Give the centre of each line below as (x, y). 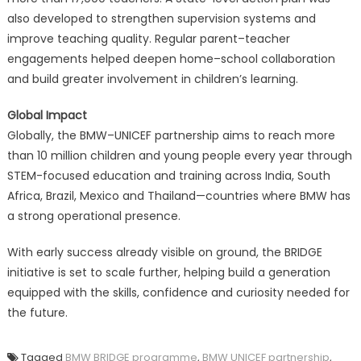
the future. (37, 312)
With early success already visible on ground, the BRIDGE (164, 252)
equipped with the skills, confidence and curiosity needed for (178, 292)
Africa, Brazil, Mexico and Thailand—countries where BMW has (178, 195)
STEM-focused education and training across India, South (168, 175)
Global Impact (47, 115)
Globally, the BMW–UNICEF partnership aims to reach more (171, 135)
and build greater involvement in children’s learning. (152, 79)
